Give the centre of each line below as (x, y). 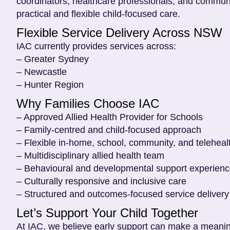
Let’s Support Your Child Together (107, 213)
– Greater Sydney (53, 59)
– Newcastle (42, 72)
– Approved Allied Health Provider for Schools (110, 117)
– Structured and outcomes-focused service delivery (123, 194)
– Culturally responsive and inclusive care (101, 181)
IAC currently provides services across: (96, 46)
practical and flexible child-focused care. (98, 14)
